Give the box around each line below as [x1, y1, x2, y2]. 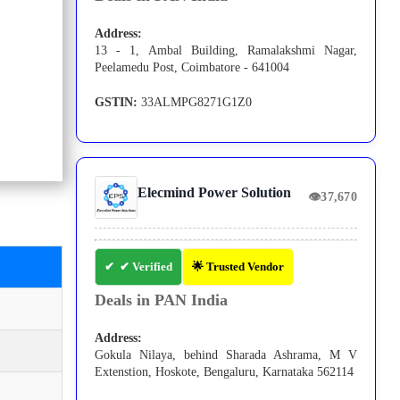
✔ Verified [120, 260, 173, 274]
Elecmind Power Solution [137, 185, 292, 201]
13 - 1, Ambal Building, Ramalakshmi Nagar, [95, 44, 358, 58]
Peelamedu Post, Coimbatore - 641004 [95, 61, 290, 75]
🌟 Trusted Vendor [192, 260, 285, 274]
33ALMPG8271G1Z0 [137, 96, 253, 110]
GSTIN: [95, 96, 138, 110]
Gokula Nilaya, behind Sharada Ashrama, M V [95, 348, 358, 362]
